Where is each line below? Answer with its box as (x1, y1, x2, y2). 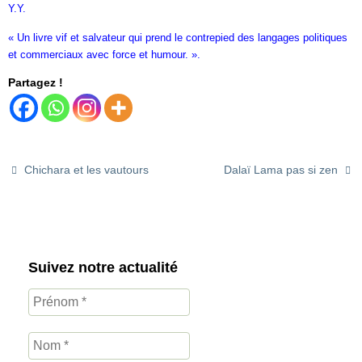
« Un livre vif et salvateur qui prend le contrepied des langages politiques (8, 31, 347, 44)
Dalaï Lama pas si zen (223, 163, 341, 177)
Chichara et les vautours (21, 163, 149, 177)
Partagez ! (8, 75, 63, 89)
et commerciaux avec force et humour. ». (8, 48, 200, 61)
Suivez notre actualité (28, 259, 178, 276)
